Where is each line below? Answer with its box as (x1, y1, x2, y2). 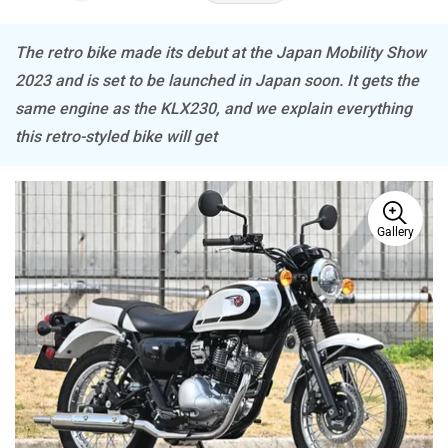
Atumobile (300, 49, 364, 67)
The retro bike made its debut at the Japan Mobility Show (15, 33, 426, 53)
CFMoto (90, 329, 141, 347)
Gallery (377, 215, 414, 230)
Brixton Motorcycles (270, 189, 395, 207)
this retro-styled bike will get (15, 117, 217, 137)
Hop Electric (295, 329, 370, 347)
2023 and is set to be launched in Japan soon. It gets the (15, 61, 419, 81)
